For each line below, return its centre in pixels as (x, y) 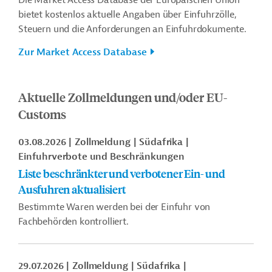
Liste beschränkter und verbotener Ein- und (122, 173)
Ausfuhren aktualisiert (72, 189)
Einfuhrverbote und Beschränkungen (101, 157)
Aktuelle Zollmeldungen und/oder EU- (123, 97)
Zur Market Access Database (83, 52)
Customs (42, 114)
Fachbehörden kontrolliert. (73, 222)
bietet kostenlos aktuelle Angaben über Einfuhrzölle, (127, 15)
